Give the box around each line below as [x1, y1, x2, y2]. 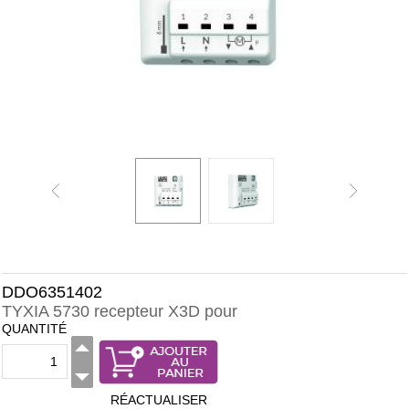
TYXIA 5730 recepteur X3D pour [2, 302, 237, 320]
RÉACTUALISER [110, 393, 207, 407]
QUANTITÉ [2, 321, 67, 336]
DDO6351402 [2, 283, 102, 301]
